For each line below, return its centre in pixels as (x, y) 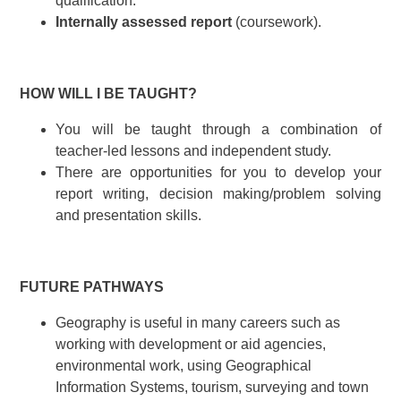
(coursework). (277, 22)
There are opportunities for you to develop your (218, 173)
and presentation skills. (129, 216)
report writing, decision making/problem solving (218, 194)
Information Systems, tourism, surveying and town (213, 388)
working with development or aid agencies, (191, 345)
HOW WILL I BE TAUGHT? (109, 94)
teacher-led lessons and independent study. (194, 151)
